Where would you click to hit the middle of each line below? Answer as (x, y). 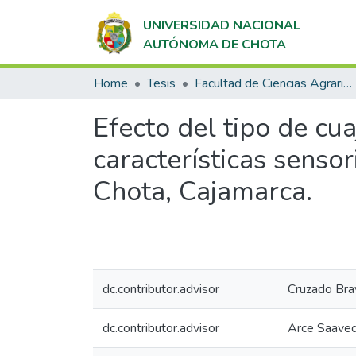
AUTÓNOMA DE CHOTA (214, 44)
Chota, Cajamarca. (203, 192)
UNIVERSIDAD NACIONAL (221, 25)
